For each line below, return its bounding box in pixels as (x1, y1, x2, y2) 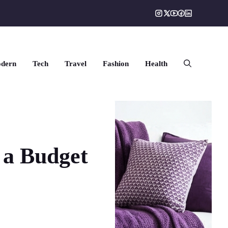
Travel (65, 60, 87, 68)
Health (145, 60, 167, 68)
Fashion (103, 60, 129, 68)
